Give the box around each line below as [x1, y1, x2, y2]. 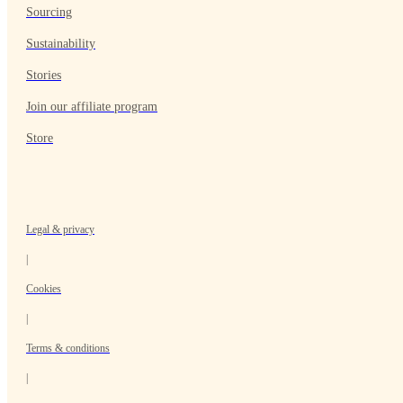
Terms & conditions [26, 342, 110, 354]
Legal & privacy [26, 223, 94, 236]
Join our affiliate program [26, 100, 157, 113]
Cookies [26, 282, 61, 295]
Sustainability [26, 37, 95, 50]
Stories [26, 68, 61, 82]
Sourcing [26, 5, 72, 19]
